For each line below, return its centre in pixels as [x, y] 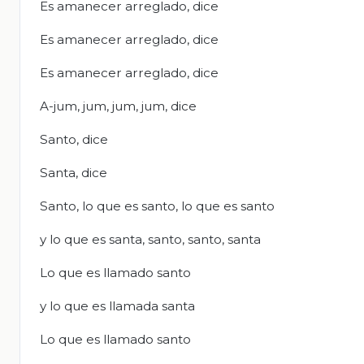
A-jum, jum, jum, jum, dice [118, 106]
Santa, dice [74, 173]
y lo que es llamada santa [117, 306]
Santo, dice [74, 140]
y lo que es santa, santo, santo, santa [150, 240]
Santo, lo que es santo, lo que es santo [157, 206]
